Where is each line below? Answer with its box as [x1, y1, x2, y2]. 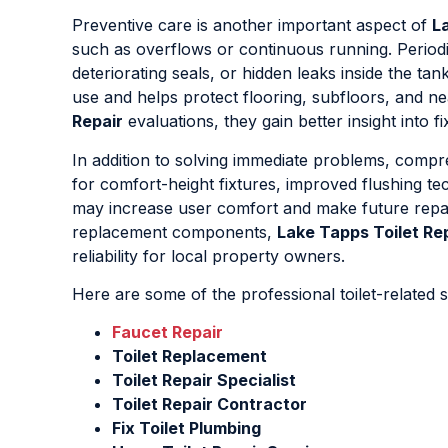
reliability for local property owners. [72, 245, 345, 266]
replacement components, [72, 221, 277, 242]
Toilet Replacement [112, 346, 267, 367]
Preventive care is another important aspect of [72, 15, 432, 36]
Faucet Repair [112, 322, 223, 343]
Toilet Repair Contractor [112, 394, 307, 415]
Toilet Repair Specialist [112, 370, 296, 391]
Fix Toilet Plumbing [112, 418, 261, 439]
